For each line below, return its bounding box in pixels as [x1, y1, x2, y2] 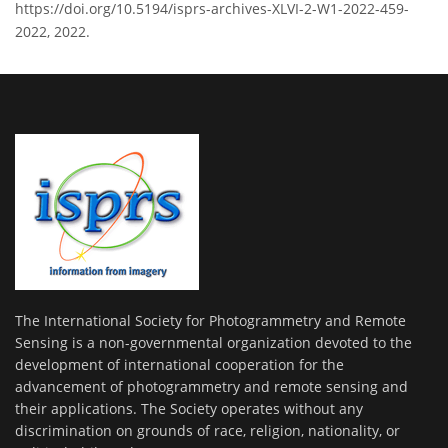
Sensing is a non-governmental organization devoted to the [15, 333, 412, 353]
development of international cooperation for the [15, 355, 344, 375]
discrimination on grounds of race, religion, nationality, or [15, 421, 400, 441]
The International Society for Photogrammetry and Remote [15, 311, 406, 331]
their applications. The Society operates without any [15, 399, 363, 419]
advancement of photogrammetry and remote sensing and [15, 377, 408, 397]
